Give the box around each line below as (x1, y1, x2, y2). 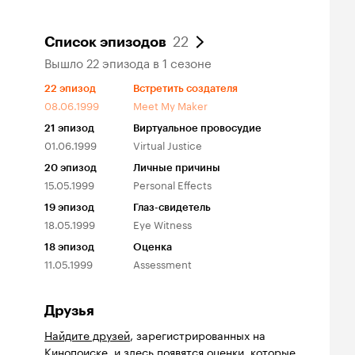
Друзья (44, 302, 94, 319)
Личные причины (133, 162, 220, 174)
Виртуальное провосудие (133, 122, 261, 134)
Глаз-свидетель (133, 201, 211, 213)
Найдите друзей (44, 326, 130, 343)
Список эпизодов (44, 33, 166, 51)
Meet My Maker (133, 97, 208, 113)
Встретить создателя (133, 82, 238, 94)
